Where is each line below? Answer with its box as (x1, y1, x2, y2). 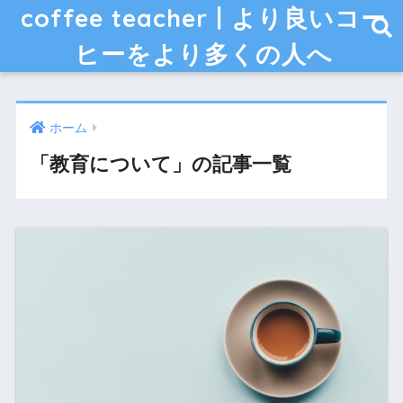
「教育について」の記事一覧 (29, 153, 291, 176)
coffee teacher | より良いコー (21, 3, 387, 33)
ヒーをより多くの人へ (74, 39, 333, 69)
